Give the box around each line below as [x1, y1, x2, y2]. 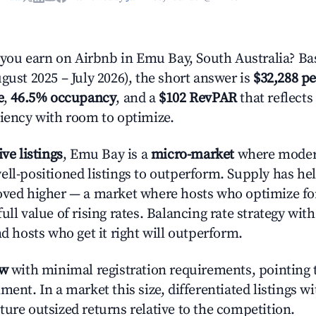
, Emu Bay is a [62, 146, 151, 164]
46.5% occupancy [11, 90, 116, 107]
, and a [116, 90, 159, 107]
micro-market [150, 146, 235, 164]
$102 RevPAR [159, 90, 237, 107]
